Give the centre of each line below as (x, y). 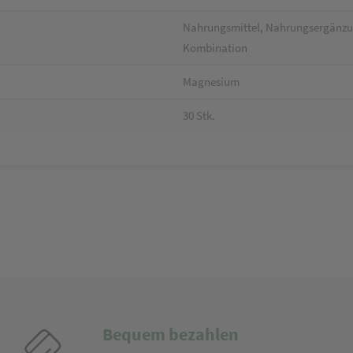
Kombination (215, 48)
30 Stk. (199, 115)
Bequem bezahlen (170, 334)
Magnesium (211, 82)
